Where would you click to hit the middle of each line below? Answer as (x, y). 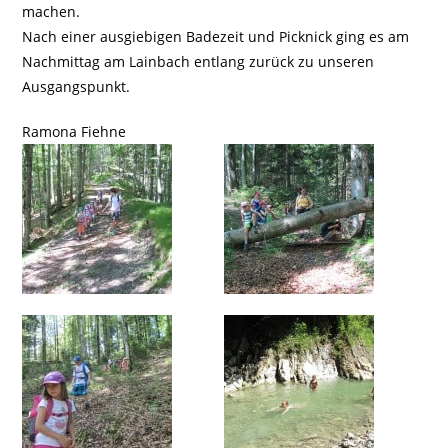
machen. (51, 11)
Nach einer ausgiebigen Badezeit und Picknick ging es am (216, 36)
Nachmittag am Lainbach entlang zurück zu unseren (198, 61)
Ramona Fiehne (74, 131)
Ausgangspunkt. (76, 86)
